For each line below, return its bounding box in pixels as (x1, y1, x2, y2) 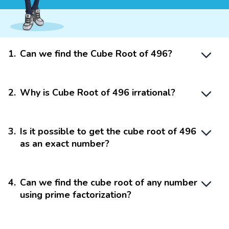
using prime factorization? (20, 189, 131, 201)
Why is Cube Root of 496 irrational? (20, 86, 175, 99)
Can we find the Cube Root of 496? (20, 48, 172, 60)
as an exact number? (20, 138, 109, 150)
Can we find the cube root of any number (20, 176, 197, 189)
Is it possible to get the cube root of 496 (20, 125, 196, 138)
